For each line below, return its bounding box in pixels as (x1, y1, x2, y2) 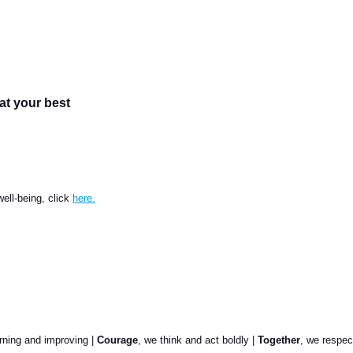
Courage (97, 333, 138, 346)
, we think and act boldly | (138, 333, 258, 346)
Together (258, 333, 300, 346)
